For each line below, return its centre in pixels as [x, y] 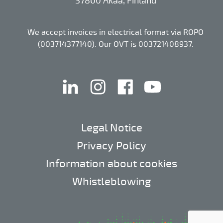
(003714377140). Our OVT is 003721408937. [115, 45]
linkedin [99, 80]
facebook [157, 80]
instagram [131, 80]
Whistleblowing [111, 182]
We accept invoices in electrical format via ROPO [115, 33]
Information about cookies [111, 164]
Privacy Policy [111, 146]
